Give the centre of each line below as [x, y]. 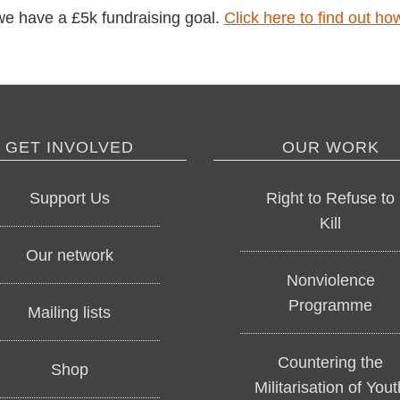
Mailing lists [70, 312]
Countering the [331, 362]
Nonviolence [330, 280]
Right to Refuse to [331, 198]
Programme [331, 305]
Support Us [69, 198]
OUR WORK [330, 147]
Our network [69, 255]
